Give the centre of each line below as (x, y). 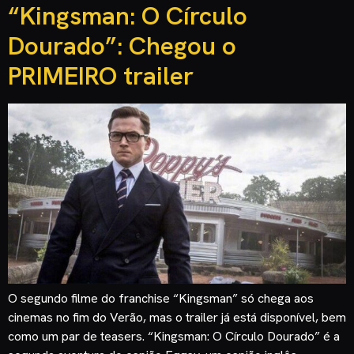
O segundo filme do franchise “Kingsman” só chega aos (161, 299)
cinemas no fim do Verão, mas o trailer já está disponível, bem (177, 318)
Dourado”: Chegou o (122, 46)
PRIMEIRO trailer (101, 76)
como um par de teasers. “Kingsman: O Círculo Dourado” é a (174, 337)
